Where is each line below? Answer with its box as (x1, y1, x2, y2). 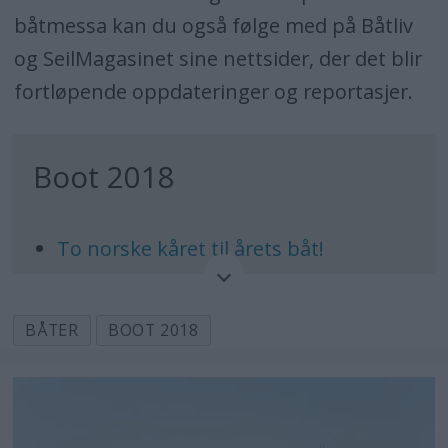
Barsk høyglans (57, 354, 202, 382)
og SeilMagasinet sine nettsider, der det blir (13, 45, 422, 73)
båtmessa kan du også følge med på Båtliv (13, 12, 413, 40)
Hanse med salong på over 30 (57, 278, 335, 306)
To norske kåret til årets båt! (57, 235, 325, 263)
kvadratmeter (57, 311, 186, 339)
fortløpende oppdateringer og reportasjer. (13, 78, 413, 106)
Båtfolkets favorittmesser (57, 397, 299, 425)
